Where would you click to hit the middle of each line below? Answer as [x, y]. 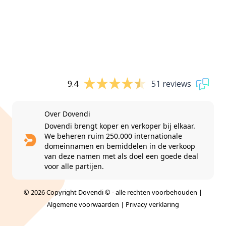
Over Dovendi [67, 114]
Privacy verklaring [152, 204]
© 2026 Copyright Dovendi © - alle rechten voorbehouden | [113, 192]
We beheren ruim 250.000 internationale [113, 136]
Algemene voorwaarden [83, 204]
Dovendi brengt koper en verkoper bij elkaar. [120, 126]
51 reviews [171, 84]
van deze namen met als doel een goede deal [121, 156]
